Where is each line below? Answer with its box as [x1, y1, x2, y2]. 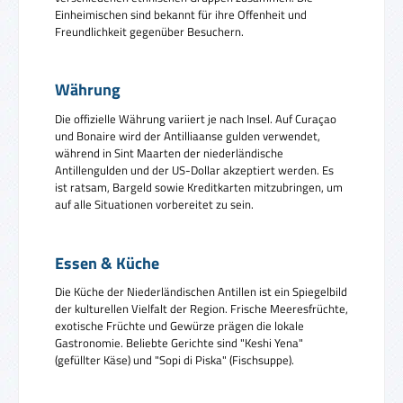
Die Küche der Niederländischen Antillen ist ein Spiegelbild [55, 282, 347, 301]
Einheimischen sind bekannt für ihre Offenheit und [55, 4, 307, 23]
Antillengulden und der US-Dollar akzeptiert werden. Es [55, 160, 334, 179]
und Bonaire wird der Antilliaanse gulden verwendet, [55, 126, 320, 145]
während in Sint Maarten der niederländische [55, 143, 283, 162]
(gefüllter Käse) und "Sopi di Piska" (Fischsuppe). [55, 351, 294, 370]
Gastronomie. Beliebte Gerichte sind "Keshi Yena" [55, 334, 303, 353]
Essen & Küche [55, 250, 159, 275]
